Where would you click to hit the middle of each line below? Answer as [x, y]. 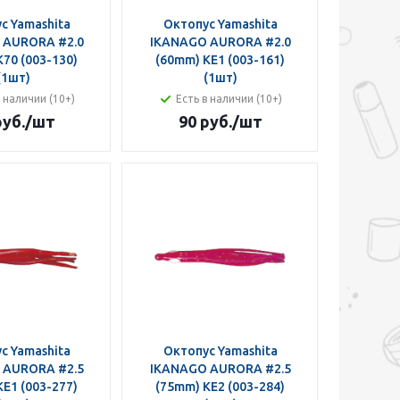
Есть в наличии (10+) [229, 99]
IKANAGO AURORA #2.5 [220, 369]
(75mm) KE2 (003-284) [220, 387]
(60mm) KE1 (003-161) [220, 60]
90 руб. [205, 121]
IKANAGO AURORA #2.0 [220, 42]
